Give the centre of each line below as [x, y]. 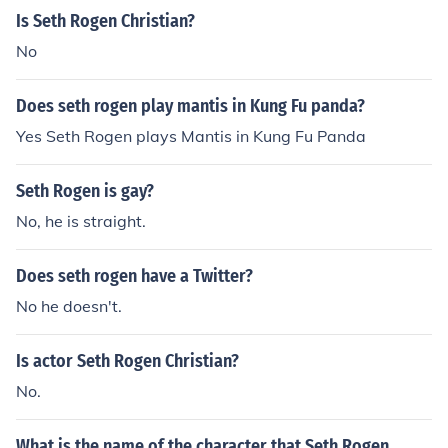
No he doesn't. [69, 306]
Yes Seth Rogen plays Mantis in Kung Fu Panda [191, 136]
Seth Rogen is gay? [85, 191]
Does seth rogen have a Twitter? [134, 276]
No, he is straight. [81, 221]
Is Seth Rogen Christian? [105, 21]
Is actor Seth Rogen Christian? [127, 361]
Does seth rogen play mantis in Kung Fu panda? [190, 106]
